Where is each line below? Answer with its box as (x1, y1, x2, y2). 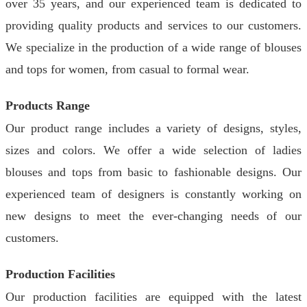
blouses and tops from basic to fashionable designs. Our (5, 165, 302, 179)
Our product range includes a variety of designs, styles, (5, 121, 302, 135)
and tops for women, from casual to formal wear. (5, 62, 249, 76)
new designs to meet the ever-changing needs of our (5, 209, 302, 223)
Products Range (5, 99, 90, 112)
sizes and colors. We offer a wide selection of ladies (5, 143, 302, 157)
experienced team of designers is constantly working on (5, 187, 302, 201)
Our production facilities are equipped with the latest (5, 290, 302, 304)
